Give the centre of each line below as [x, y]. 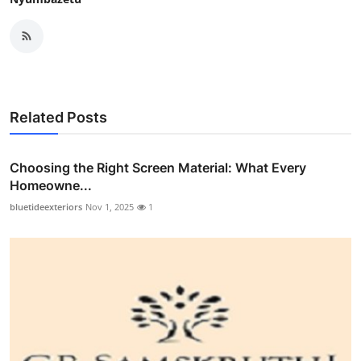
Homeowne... [51, 185]
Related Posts [58, 117]
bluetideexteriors [46, 206]
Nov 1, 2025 [110, 206]
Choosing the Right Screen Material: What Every [158, 167]
